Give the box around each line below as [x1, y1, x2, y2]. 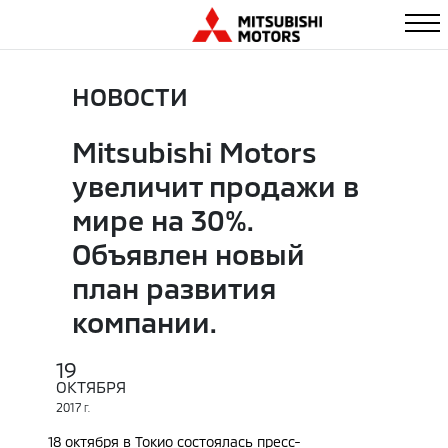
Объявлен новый [72, 236, 305, 271]
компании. [72, 304, 217, 339]
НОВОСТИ [72, 81, 188, 111]
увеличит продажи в [72, 168, 359, 203]
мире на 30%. [72, 202, 253, 237]
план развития [72, 270, 276, 305]
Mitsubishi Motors [72, 134, 317, 169]
